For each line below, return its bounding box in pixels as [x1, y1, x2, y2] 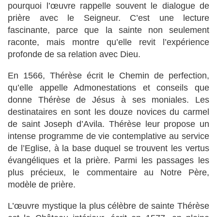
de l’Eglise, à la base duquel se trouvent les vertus [8, 143, 209, 154]
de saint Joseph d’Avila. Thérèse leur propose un [8, 119, 209, 129]
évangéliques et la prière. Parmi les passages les [8, 155, 209, 166]
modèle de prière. [8, 180, 76, 190]
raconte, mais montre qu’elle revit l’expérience [8, 37, 209, 47]
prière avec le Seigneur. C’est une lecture [8, 13, 209, 23]
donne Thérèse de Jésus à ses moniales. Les [8, 95, 209, 105]
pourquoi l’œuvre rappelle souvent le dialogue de [8, 1, 209, 11]
